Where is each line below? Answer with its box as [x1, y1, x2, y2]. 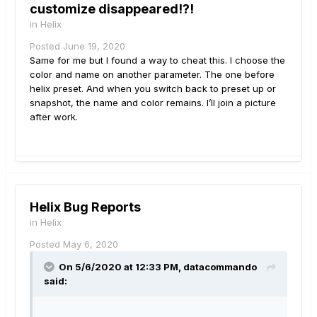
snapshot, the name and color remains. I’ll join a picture [30, 97, 276, 109]
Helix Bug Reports [30, 200, 141, 215]
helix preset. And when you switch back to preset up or [30, 83, 276, 95]
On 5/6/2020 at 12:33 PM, [59, 261, 183, 273]
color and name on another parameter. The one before [30, 69, 275, 81]
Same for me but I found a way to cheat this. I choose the [30, 54, 285, 67]
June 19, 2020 [63, 40, 125, 52]
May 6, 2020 [63, 238, 118, 250]
